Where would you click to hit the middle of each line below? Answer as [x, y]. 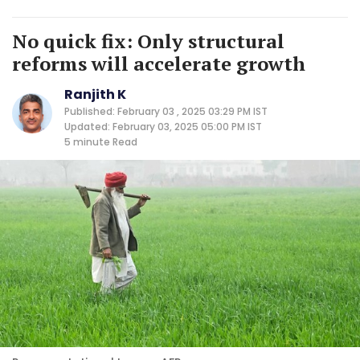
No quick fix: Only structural [148, 41]
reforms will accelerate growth [159, 63]
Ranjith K [95, 94]
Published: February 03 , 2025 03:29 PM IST [166, 111]
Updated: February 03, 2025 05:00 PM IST [163, 126]
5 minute [87, 141]
